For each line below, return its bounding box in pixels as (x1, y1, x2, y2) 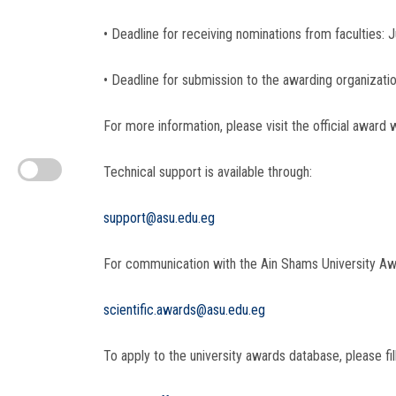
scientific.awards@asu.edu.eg (103, 301, 265, 318)
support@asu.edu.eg (103, 209, 215, 226)
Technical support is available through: (103, 163, 312, 180)
